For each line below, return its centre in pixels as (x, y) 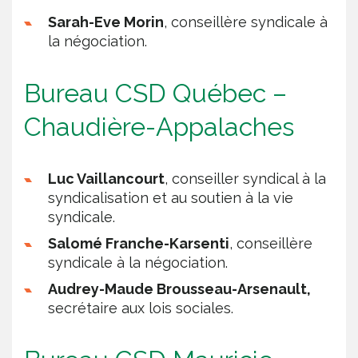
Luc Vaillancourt (106, 178)
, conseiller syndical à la (245, 178)
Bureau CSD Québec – (159, 93)
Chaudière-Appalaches (159, 126)
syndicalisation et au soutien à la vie (171, 197)
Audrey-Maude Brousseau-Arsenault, (179, 288)
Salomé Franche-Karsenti (139, 243)
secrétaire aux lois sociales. (141, 308)
